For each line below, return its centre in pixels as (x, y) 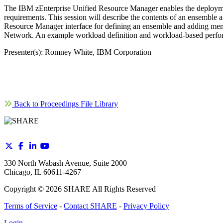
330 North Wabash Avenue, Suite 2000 (65, 163)
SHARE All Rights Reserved (109, 189)
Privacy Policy (146, 206)
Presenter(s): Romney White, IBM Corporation (78, 52)
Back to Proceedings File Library (65, 104)
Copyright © (25, 189)
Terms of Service (31, 206)
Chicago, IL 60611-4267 (43, 172)
